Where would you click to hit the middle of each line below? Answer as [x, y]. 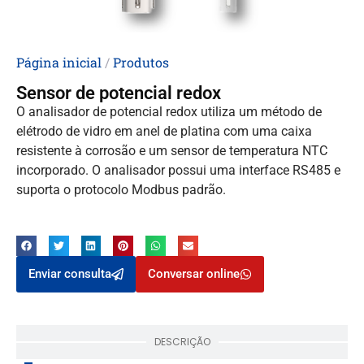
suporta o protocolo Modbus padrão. [121, 189]
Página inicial [59, 63]
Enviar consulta [70, 273]
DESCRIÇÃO [182, 341]
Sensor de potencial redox [119, 93]
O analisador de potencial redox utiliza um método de [169, 111]
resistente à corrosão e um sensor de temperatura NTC [172, 150]
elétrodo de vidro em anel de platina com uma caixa [164, 131]
